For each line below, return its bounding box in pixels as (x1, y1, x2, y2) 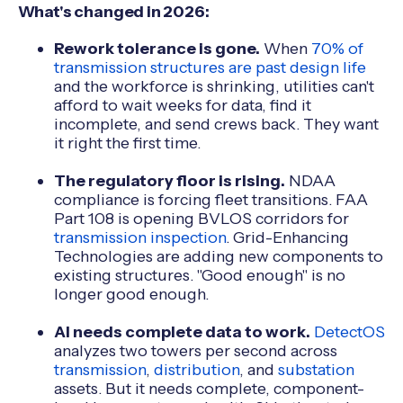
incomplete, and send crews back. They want (53, 113, 379, 133)
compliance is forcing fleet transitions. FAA (53, 189, 368, 209)
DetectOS (309, 321, 385, 341)
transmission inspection (53, 227, 226, 246)
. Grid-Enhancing (225, 227, 349, 246)
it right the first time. (53, 132, 201, 152)
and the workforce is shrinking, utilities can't (53, 76, 374, 95)
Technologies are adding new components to (53, 246, 383, 265)
